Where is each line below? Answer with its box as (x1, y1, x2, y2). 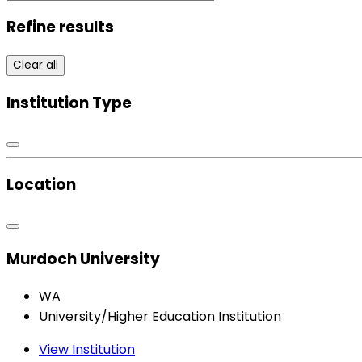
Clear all (13, 57, 58, 74)
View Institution (39, 339, 135, 359)
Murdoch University (6, 247, 160, 270)
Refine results (6, 16, 114, 39)
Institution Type (6, 91, 132, 114)
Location (6, 174, 76, 196)
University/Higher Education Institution (39, 306, 281, 326)
